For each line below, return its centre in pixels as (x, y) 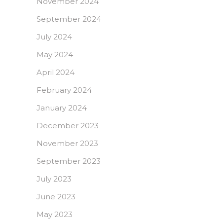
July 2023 (54, 179)
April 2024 (55, 73)
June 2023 (56, 197)
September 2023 (69, 161)
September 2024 (69, 19)
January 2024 (62, 108)
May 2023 (55, 215)
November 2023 (67, 144)
